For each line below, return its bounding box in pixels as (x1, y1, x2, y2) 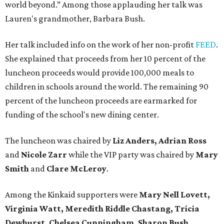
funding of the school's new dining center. (5, 109, 159, 120)
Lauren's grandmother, (5, 13, 91, 24)
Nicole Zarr (21, 149, 67, 160)
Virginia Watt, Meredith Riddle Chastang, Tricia (5, 203, 199, 214)
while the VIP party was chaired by (67, 149, 195, 160)
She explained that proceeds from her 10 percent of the (5, 53, 205, 64)
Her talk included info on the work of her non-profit (5, 39, 195, 50)
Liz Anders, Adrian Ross (112, 135, 206, 146)
